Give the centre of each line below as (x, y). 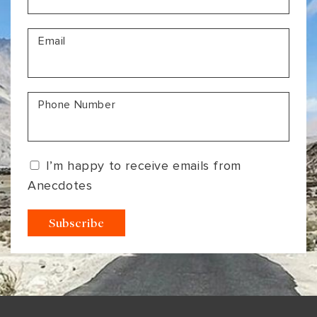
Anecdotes (60, 185)
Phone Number (77, 105)
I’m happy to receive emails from (143, 166)
